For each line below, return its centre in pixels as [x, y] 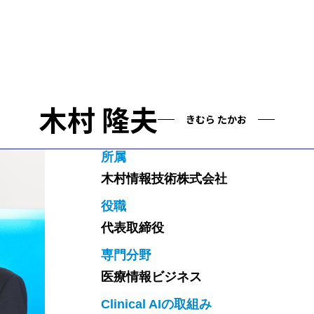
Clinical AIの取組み [156, 304]
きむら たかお [216, 119]
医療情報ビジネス [151, 277]
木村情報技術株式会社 [164, 179]
